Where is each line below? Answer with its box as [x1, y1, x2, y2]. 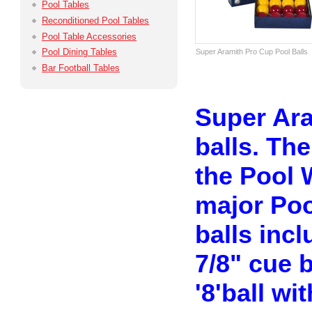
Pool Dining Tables [42, 47, 117, 58]
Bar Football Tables [42, 62, 120, 73]
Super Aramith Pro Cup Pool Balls [196, 47, 308, 56]
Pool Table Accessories [42, 31, 136, 42]
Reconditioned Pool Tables [42, 15, 149, 26]
